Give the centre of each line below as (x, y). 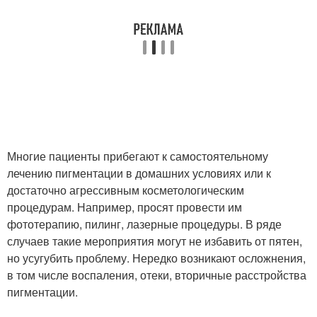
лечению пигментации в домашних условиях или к (139, 173)
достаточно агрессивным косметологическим (126, 190)
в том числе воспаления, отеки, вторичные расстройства (157, 275)
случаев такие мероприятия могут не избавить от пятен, (155, 241)
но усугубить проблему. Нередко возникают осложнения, (156, 258)
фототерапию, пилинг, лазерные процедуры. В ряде (144, 224)
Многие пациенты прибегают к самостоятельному (138, 156)
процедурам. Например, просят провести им (125, 207)
